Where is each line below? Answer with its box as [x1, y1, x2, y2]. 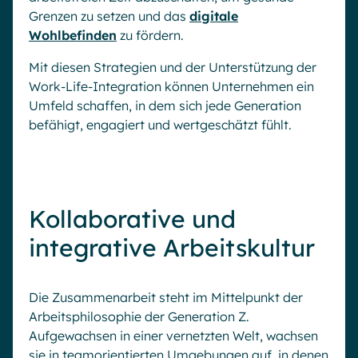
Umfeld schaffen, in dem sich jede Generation [29, 97, 301, 113]
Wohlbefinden [29, 26, 117, 43]
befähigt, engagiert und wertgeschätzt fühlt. [29, 116, 292, 133]
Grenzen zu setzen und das [29, 7, 189, 24]
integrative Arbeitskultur [29, 232, 315, 263]
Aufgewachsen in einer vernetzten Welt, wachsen [29, 327, 318, 344]
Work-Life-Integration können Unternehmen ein [29, 78, 314, 94]
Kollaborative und [29, 203, 236, 234]
